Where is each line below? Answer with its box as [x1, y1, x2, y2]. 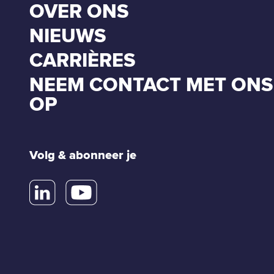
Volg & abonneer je [29, 147, 136, 163]
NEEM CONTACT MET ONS [29, 73, 273, 97]
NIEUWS [29, 24, 106, 48]
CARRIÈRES [29, 48, 135, 73]
